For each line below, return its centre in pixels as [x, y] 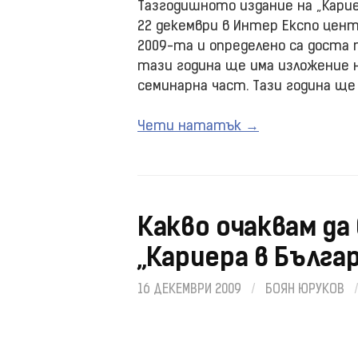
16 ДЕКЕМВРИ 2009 [189, 290]
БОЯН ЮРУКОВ [305, 290]
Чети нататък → [198, 127]
